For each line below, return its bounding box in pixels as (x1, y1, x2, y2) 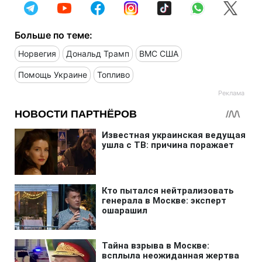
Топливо (97, 69, 130, 80)
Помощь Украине (18, 69, 87, 80)
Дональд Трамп (66, 48, 129, 58)
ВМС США (139, 48, 178, 58)
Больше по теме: (15, 29, 92, 41)
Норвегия (18, 48, 56, 58)
